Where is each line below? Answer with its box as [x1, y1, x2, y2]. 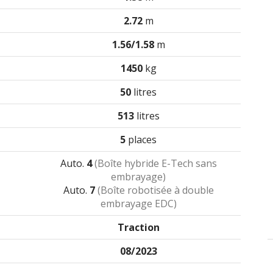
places [126, 133, 157, 146]
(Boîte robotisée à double [97, 183, 214, 197]
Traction [117, 221, 160, 234]
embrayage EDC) [100, 197, 177, 210]
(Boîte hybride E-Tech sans [94, 157, 217, 170]
